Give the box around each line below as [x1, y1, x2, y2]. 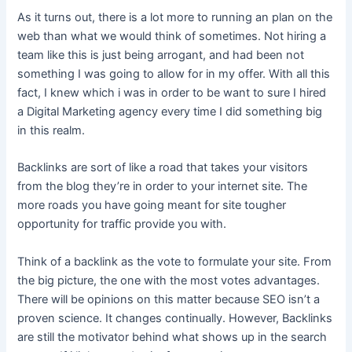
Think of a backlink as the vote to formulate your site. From [17, 254, 332, 269]
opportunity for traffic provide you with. [17, 217, 227, 232]
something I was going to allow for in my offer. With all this [17, 66, 331, 81]
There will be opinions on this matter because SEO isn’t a [17, 291, 321, 306]
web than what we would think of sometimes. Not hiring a [17, 28, 327, 43]
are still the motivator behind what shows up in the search [17, 329, 328, 344]
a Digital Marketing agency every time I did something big [17, 104, 323, 119]
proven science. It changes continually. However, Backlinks [17, 310, 333, 325]
